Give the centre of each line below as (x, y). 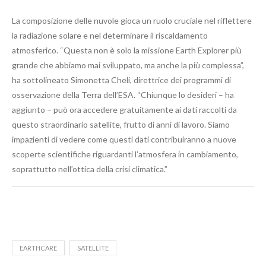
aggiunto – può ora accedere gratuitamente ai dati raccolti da (124, 110)
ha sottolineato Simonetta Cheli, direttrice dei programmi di (121, 80)
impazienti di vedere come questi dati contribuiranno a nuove (124, 140)
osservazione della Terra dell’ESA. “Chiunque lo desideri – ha (123, 95)
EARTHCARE (38, 248)
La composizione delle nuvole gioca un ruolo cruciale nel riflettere (132, 21)
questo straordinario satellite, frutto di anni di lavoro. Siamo (121, 125)
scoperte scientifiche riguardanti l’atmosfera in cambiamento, (125, 154)
